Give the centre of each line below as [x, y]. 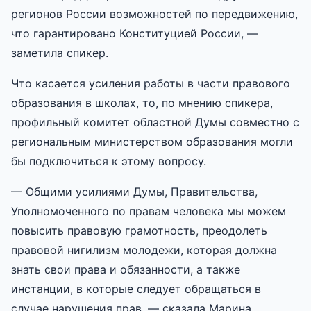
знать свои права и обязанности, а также [126, 269]
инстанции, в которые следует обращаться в [136, 288]
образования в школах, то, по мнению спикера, [142, 102]
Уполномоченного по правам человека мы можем [149, 211]
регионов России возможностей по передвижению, [154, 14]
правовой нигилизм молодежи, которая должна [144, 250]
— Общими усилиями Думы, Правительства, [134, 191]
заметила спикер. [60, 52]
